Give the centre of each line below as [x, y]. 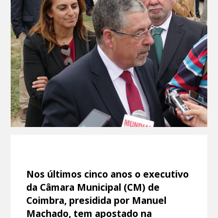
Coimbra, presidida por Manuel [97, 200]
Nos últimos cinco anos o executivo [108, 174]
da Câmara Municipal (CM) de [93, 187]
